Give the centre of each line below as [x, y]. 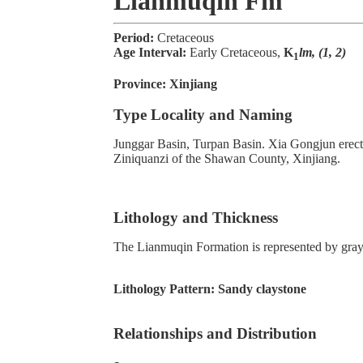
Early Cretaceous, [237, 53]
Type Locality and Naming [203, 115]
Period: [135, 38]
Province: [141, 83]
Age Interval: [152, 53]
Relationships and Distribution [215, 333]
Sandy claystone [262, 289]
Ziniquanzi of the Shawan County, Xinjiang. [227, 159]
